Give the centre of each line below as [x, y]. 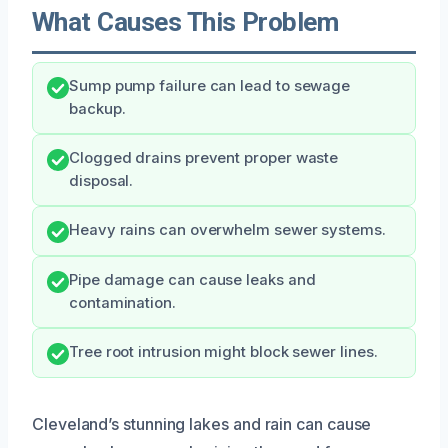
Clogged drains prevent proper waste [204, 157]
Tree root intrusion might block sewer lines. [223, 351]
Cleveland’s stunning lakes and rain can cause [202, 423]
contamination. [122, 302]
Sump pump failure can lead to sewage [210, 85]
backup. [97, 108]
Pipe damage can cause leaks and [192, 279]
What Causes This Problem [185, 21]
